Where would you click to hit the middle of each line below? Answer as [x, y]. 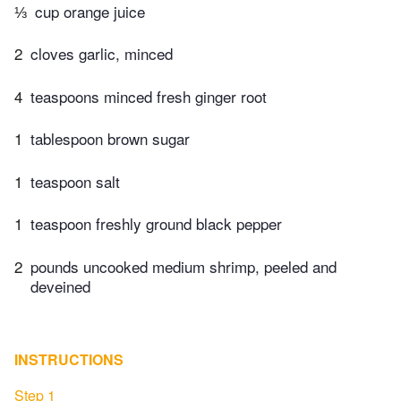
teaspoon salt [75, 181]
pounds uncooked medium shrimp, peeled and [183, 266]
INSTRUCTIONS [69, 359]
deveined [60, 286]
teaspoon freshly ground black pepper [156, 224]
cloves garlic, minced [102, 54]
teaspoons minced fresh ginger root [149, 96]
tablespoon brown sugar [110, 139]
